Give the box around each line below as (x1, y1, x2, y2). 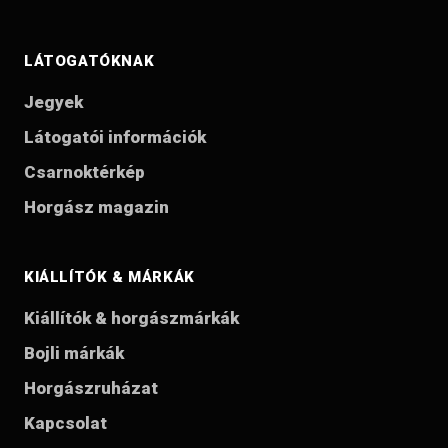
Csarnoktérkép (24, 162, 145, 183)
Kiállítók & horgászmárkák (24, 308, 239, 329)
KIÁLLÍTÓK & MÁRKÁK (24, 268, 195, 287)
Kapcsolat (24, 413, 107, 434)
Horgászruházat (24, 378, 158, 399)
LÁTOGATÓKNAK (24, 52, 155, 71)
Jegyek (24, 92, 83, 113)
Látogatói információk (24, 127, 206, 148)
